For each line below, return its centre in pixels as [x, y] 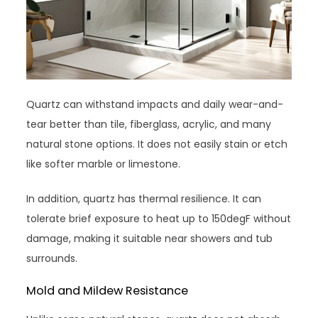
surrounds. [52, 258]
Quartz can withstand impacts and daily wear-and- [155, 104]
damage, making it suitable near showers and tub [150, 238]
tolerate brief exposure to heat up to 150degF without [159, 218]
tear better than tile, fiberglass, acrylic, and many [149, 124]
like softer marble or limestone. [104, 164]
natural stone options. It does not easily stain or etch [157, 144]
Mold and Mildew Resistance [108, 290]
